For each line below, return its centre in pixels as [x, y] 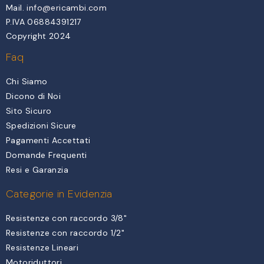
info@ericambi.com [67, 8]
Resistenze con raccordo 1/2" [65, 233]
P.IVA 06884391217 [44, 22]
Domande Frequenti [47, 155]
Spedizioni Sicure [41, 126]
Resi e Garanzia [37, 170]
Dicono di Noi [34, 96]
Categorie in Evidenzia [59, 194]
